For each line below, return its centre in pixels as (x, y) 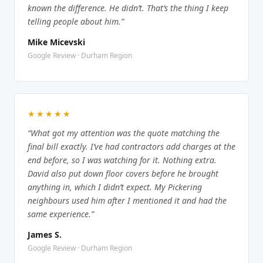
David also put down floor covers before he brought (123, 173)
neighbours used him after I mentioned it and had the (127, 200)
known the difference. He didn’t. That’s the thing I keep (128, 8)
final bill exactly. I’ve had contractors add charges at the (131, 146)
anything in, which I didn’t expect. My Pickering (115, 187)
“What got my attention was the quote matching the (124, 133)
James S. (45, 234)
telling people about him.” (76, 21)
